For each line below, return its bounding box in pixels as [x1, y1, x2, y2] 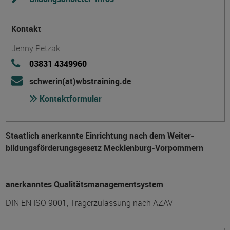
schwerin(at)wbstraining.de [29, 75, 131, 87]
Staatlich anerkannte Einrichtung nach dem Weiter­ [5, 130, 195, 141]
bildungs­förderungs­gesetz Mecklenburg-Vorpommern [5, 142, 203, 154]
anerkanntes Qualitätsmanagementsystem [5, 179, 163, 190]
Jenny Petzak [11, 43, 60, 54]
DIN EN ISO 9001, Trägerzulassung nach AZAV [5, 197, 173, 208]
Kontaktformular [37, 93, 102, 104]
